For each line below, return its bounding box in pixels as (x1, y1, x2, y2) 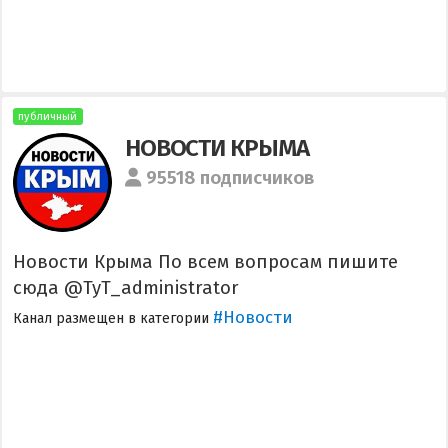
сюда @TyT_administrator (12, 276, 239, 299)
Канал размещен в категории (12, 310, 213, 327)
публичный (18, 110, 78, 124)
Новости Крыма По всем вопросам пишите (12, 250, 398, 273)
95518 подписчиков (146, 166, 315, 189)
